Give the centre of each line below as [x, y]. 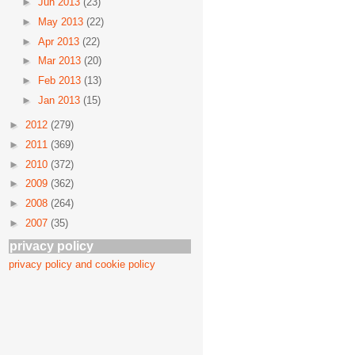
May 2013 [62, 21]
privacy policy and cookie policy [82, 264]
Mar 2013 [61, 61]
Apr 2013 [60, 41]
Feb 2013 [61, 80]
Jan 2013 [60, 100]
